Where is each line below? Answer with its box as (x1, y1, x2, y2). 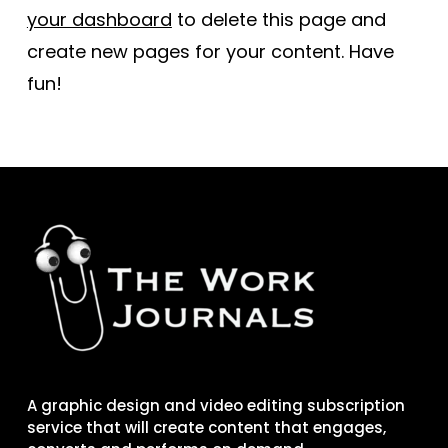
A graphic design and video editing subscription (26, 395, 405, 416)
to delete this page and (171, 7, 386, 32)
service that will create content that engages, (26, 417, 386, 438)
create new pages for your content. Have (26, 39, 394, 64)
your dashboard (26, 7, 172, 32)
